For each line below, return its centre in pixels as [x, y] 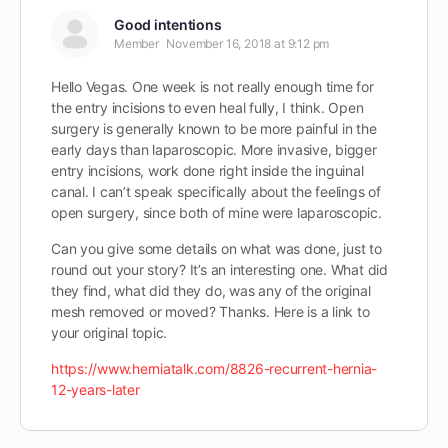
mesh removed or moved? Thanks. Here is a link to [210, 311]
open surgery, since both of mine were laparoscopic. [216, 212]
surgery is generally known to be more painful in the [214, 128]
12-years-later [95, 389]
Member [136, 43]
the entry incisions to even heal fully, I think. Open [207, 107]
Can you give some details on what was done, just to [216, 248]
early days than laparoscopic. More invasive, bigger [214, 149]
